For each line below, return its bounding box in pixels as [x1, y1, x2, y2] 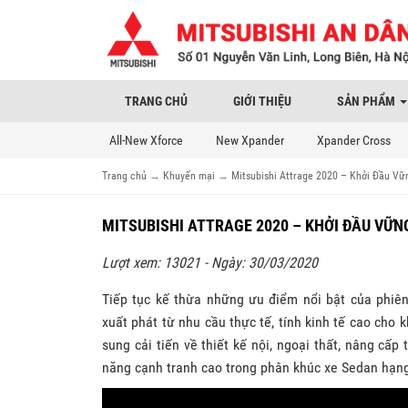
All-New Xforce [109, 132, 183, 148]
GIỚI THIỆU [233, 93, 291, 108]
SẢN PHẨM [337, 93, 398, 108]
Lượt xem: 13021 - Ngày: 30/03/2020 [102, 253, 318, 271]
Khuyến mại [163, 168, 215, 182]
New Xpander [216, 132, 284, 148]
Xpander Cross [317, 132, 391, 148]
